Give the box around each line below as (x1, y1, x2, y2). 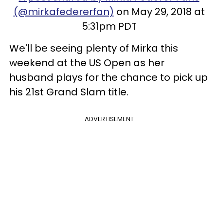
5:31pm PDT (81, 19, 137, 33)
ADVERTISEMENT (84, 114, 134, 124)
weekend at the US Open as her (9, 55, 164, 70)
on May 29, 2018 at (113, 4, 205, 18)
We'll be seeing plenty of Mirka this (9, 41, 178, 55)
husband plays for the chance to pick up (9, 70, 208, 84)
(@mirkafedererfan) (13, 4, 114, 18)
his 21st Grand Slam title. (9, 85, 128, 99)
